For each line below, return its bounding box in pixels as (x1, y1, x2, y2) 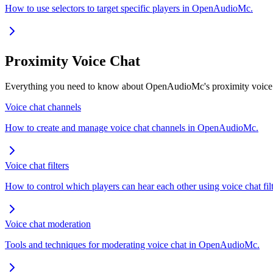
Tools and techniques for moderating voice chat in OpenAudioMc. (5, 239, 260, 250)
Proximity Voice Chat (5, 52, 140, 69)
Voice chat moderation (5, 219, 91, 230)
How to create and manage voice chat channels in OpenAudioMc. (5, 122, 258, 133)
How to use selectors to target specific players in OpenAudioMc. (5, 2, 253, 13)
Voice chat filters (5, 160, 69, 171)
